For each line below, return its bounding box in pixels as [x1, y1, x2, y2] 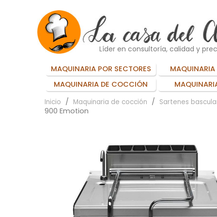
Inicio [45, 97, 61, 107]
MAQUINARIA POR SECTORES [50, 63, 151, 74]
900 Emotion [45, 106, 89, 116]
